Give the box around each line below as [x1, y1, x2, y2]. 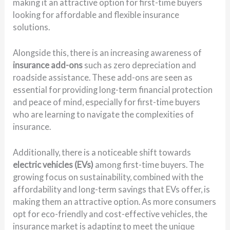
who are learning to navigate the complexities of [13, 109, 195, 120]
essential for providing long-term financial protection [13, 85, 213, 95]
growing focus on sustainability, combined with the [13, 172, 204, 182]
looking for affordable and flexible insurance [13, 9, 180, 20]
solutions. [13, 22, 50, 32]
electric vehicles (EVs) [13, 160, 94, 170]
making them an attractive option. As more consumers [13, 197, 217, 207]
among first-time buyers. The [93, 160, 204, 170]
